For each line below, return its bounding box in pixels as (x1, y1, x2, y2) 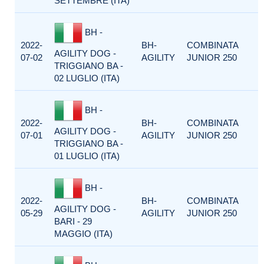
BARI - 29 (54, 216, 92, 226)
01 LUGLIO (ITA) (54, 151, 120, 161)
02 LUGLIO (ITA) (54, 73, 120, 83)
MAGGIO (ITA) (54, 229, 113, 239)
